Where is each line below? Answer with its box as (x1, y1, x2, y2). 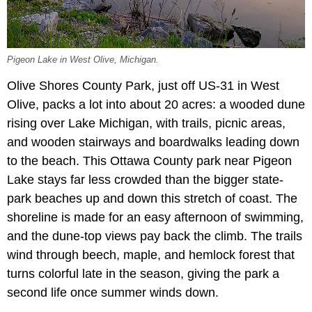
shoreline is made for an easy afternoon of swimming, (7, 210, 304, 224)
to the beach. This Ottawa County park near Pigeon (7, 153, 292, 168)
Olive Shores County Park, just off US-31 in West (7, 78, 279, 93)
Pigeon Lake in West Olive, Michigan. (7, 54, 159, 65)
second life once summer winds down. (7, 285, 219, 299)
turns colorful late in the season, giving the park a (7, 266, 279, 281)
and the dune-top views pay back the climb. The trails (7, 228, 302, 243)
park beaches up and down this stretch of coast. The (7, 191, 297, 205)
